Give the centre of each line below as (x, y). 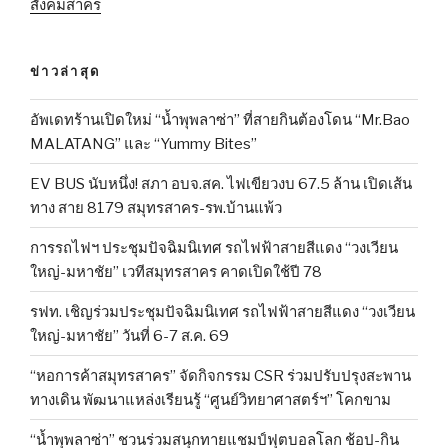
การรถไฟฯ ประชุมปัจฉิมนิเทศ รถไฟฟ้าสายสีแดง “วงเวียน (214, 247)
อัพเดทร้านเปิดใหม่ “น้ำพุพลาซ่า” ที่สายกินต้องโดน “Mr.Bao (220, 119)
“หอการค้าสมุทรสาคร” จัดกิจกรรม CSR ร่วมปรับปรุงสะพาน (220, 375)
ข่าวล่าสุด (65, 70)
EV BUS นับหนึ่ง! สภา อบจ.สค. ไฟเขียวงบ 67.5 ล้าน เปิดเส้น (221, 183)
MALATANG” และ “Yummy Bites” (143, 143)
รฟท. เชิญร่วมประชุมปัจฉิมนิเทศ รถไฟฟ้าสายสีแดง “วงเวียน (222, 311)
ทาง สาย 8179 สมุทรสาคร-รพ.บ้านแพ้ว (156, 207)
